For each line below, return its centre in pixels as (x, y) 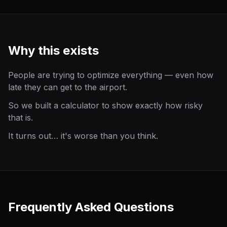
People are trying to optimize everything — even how (111, 75)
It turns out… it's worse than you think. (83, 136)
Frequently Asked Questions (91, 207)
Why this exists (53, 50)
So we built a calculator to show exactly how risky (105, 105)
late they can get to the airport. (68, 87)
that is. (21, 118)
